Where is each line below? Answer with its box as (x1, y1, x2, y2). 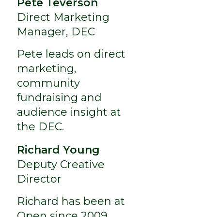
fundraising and (16, 91, 102, 104)
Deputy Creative (16, 157, 105, 171)
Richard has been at (16, 194, 125, 208)
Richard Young (16, 143, 100, 156)
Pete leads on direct (16, 47, 125, 61)
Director (16, 172, 62, 186)
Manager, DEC (16, 25, 95, 38)
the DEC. (16, 120, 64, 133)
